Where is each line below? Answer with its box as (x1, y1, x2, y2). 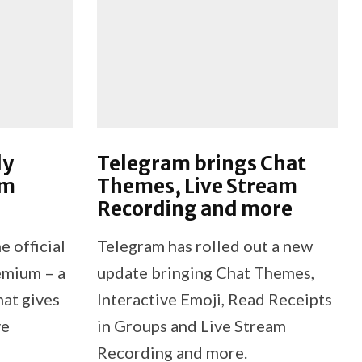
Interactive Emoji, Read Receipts (96, 288, 332, 309)
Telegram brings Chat (96, 150, 306, 176)
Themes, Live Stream (96, 173, 297, 199)
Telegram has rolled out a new (96, 235, 313, 255)
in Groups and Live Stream (96, 315, 286, 335)
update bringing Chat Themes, (96, 262, 314, 282)
